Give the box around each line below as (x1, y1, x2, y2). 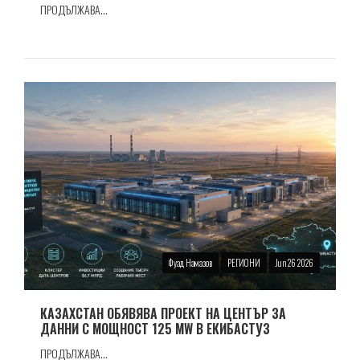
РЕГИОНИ (227, 256, 260, 269)
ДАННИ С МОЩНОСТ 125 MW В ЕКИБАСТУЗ (40, 318, 270, 338)
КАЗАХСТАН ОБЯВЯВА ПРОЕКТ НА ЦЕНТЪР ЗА (40, 303, 286, 323)
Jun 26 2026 (276, 256, 313, 269)
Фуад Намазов (169, 256, 212, 269)
